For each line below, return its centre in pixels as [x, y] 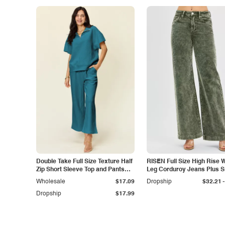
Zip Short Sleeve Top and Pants [80, 170]
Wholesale [51, 182]
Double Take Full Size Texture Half [84, 162]
